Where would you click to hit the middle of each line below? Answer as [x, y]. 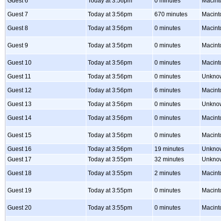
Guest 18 [19, 173]
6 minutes [167, 90]
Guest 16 [19, 149]
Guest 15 [19, 135]
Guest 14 [19, 118]
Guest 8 [18, 28]
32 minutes [169, 159]
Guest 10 [19, 63]
